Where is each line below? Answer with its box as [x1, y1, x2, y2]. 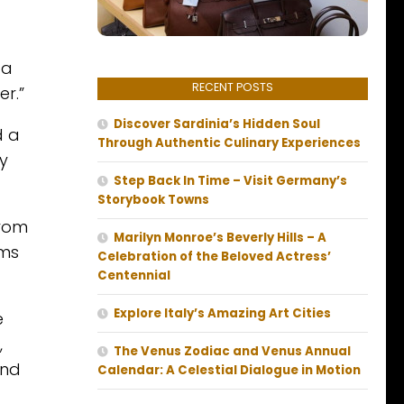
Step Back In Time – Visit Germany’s [114, 172, 347, 190]
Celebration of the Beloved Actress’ [97, 248, 331, 266]
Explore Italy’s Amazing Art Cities [114, 305, 331, 323]
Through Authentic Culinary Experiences [97, 134, 361, 152]
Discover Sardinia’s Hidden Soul [114, 115, 320, 133]
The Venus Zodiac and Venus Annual [114, 343, 351, 361]
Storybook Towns [97, 191, 209, 209]
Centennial [97, 267, 170, 285]
